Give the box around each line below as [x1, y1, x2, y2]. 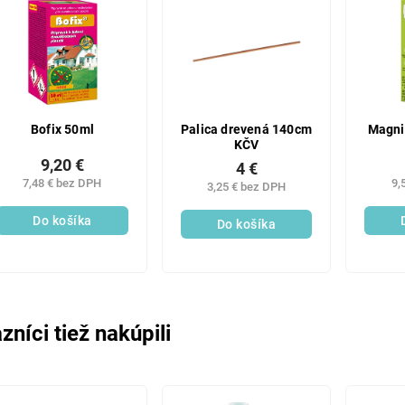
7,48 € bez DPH [23, 176, 102, 190]
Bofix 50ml [30, 121, 94, 137]
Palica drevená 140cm [181, 121, 313, 137]
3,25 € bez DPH [207, 180, 287, 193]
